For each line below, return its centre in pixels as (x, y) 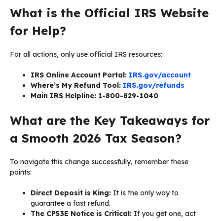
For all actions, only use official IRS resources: (86, 55)
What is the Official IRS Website (109, 13)
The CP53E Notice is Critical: (81, 214)
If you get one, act (164, 214)
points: (21, 172)
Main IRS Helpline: (63, 96)
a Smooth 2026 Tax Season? (96, 138)
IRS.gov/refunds (154, 86)
